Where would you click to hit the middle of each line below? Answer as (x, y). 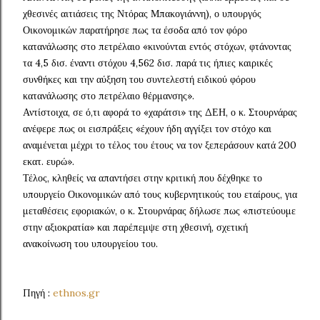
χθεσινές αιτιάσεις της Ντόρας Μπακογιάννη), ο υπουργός (142, 14)
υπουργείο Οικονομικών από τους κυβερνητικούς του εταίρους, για (160, 194)
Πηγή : (38, 293)
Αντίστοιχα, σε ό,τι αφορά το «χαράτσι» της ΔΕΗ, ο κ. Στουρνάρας (160, 112)
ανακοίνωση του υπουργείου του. (90, 244)
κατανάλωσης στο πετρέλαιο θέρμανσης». (109, 96)
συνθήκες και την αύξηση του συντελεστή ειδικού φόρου (139, 79)
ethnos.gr (76, 293)
